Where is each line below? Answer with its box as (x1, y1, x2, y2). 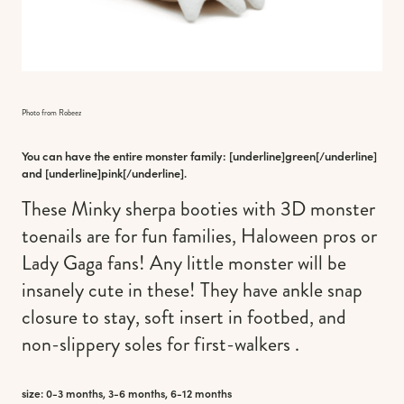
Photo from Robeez (22, 106, 81, 118)
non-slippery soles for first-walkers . (22, 330, 299, 359)
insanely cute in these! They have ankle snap (22, 276, 363, 305)
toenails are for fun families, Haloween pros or (22, 222, 377, 251)
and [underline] (22, 164, 101, 180)
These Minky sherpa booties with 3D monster (22, 195, 375, 224)
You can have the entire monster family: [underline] (22, 147, 285, 163)
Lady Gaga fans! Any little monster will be (22, 249, 346, 278)
